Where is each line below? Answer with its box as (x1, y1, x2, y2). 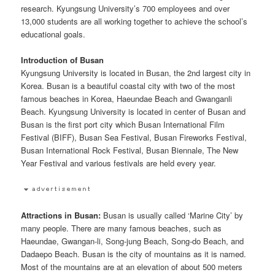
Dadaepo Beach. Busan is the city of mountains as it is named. (21, 247, 247, 260)
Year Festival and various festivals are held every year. (21, 157, 217, 169)
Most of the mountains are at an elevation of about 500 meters (21, 260, 243, 273)
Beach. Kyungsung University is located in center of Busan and (21, 106, 246, 118)
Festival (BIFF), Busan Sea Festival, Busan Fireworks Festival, (21, 131, 247, 144)
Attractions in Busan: (21, 209, 101, 221)
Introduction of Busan (21, 54, 104, 66)
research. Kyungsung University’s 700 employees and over (21, 2, 230, 15)
